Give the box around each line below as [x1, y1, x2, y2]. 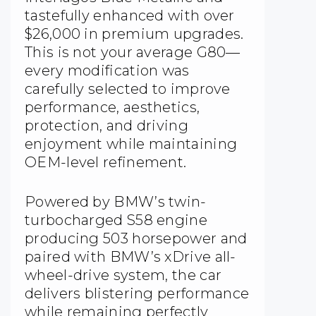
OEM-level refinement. [25, 154, 187, 171]
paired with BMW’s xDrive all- [25, 248, 236, 266]
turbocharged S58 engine [25, 212, 207, 229]
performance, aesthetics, [25, 99, 200, 116]
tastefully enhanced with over [25, 7, 235, 25]
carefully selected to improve [25, 80, 231, 98]
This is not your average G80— [25, 44, 241, 61]
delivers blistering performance [25, 285, 250, 303]
